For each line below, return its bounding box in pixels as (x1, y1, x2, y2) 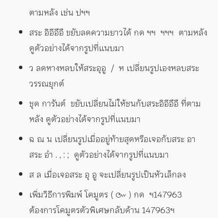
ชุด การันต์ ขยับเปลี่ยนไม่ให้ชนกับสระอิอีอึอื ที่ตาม (29, 96, 201, 110)
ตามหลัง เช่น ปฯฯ (29, 5, 90, 19)
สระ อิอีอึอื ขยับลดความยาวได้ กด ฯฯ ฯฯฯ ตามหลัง (29, 25, 207, 39)
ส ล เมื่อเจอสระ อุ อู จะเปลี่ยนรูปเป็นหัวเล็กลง (29, 167, 186, 182)
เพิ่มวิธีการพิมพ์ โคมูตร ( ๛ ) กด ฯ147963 (29, 187, 182, 201)
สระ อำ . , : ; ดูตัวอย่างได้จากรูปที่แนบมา (29, 147, 169, 162)
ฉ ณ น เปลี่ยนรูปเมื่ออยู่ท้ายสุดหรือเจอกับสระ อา (29, 131, 196, 146)
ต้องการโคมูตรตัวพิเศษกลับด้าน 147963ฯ (29, 202, 175, 217)
